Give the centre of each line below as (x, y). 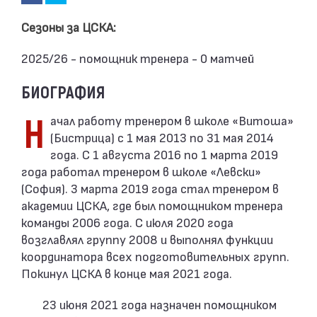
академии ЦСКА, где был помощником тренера (152, 205)
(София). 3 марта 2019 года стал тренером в (150, 188)
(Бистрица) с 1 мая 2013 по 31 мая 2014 (162, 137)
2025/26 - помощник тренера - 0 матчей (138, 58)
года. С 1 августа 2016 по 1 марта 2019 (164, 154)
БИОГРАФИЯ (63, 93)
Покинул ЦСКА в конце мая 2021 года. (127, 273)
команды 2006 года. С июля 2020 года (127, 222)
